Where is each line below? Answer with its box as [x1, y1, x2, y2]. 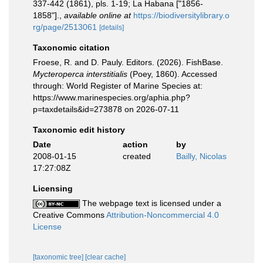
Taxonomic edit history [33, 125, 125, 134]
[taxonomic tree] [33, 253, 85, 261]
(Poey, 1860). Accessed [127, 69, 217, 79]
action [122, 140, 148, 149]
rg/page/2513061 [33, 22, 97, 32]
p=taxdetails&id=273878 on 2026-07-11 [33, 104, 179, 114]
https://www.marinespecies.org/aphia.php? [33, 93, 190, 102]
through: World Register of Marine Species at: [33, 81, 203, 90]
